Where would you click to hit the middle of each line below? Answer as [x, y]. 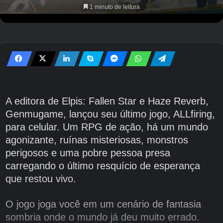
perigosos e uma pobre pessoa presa [88, 153]
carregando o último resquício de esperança [103, 166]
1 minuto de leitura [114, 7]
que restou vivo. [41, 179]
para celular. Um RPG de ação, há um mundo [107, 127]
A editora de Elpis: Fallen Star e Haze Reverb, [107, 101]
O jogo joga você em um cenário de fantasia [103, 204]
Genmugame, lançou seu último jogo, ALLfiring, [110, 114]
